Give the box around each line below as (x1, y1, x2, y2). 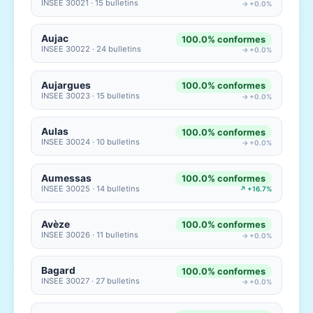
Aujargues (41, 79, 92, 91)
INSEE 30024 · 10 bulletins (41, 137, 140, 147)
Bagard (41, 265, 76, 277)
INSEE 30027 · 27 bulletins (41, 276, 140, 286)
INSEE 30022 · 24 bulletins (41, 44, 142, 54)
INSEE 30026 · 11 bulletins (41, 230, 139, 240)
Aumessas (41, 172, 92, 184)
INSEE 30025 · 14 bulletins (41, 183, 140, 194)
